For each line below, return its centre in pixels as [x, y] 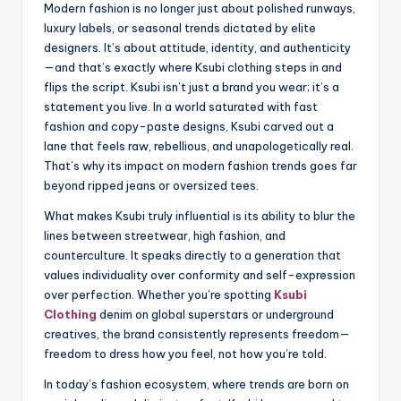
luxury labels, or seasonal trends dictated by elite [180, 27]
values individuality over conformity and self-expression [200, 274]
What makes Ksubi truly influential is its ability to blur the [200, 215]
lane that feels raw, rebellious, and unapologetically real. [199, 145]
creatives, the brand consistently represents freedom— [197, 333]
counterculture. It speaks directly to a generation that [192, 255]
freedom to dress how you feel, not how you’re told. [185, 353]
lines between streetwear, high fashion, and [165, 235]
